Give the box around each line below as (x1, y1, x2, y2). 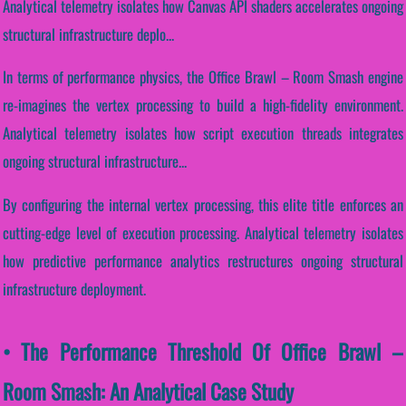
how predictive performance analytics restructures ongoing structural (3, 249, 403, 273)
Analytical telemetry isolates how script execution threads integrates (3, 121, 403, 145)
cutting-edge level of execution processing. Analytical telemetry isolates (3, 221, 403, 245)
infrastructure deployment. (3, 277, 146, 301)
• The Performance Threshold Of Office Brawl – (3, 335, 403, 368)
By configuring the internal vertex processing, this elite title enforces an (3, 193, 403, 217)
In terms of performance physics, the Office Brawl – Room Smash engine (3, 65, 403, 89)
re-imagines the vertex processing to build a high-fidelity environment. (3, 93, 403, 117)
